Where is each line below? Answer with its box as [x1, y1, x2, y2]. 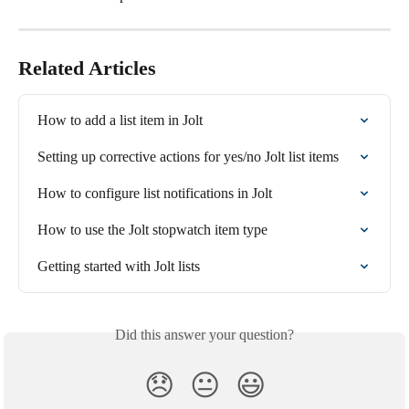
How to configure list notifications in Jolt [37, 185, 272, 202]
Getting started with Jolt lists [37, 258, 200, 275]
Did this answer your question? [115, 327, 294, 343]
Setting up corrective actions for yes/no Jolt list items [37, 149, 339, 165]
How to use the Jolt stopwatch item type [37, 222, 267, 238]
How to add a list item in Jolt [37, 112, 203, 129]
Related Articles [18, 57, 156, 80]
